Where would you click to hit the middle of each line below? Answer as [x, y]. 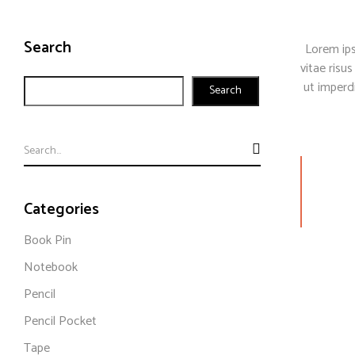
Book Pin [48, 241]
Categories [61, 210]
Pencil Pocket [60, 322]
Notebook [51, 268]
